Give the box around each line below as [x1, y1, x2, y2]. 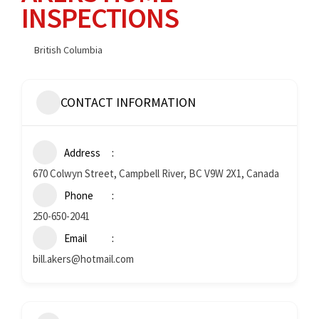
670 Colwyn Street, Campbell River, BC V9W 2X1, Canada [33, 166, 279, 180]
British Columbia [34, 43, 103, 56]
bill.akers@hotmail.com [33, 251, 134, 266]
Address [64, 145, 100, 159]
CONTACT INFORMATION [61, 94, 196, 111]
